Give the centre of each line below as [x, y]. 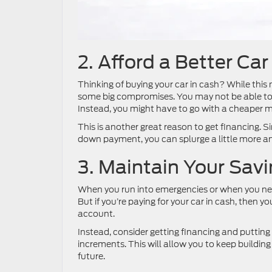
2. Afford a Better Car [173, 62]
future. [91, 257]
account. [96, 214]
